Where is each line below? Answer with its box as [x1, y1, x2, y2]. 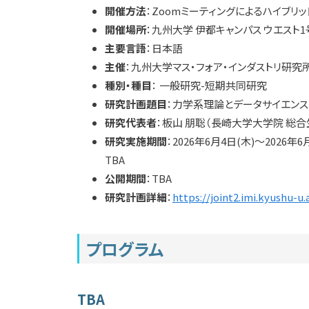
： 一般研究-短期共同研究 [152, 77, 267, 92]
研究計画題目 [105, 96, 167, 111]
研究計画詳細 [105, 189, 167, 204]
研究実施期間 [105, 133, 167, 148]
